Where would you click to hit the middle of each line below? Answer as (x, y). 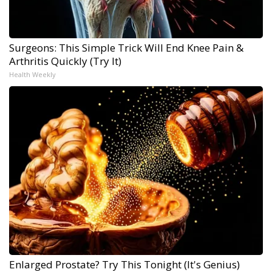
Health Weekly (32, 74)
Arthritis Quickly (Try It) (65, 61)
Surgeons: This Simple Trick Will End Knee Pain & (126, 47)
